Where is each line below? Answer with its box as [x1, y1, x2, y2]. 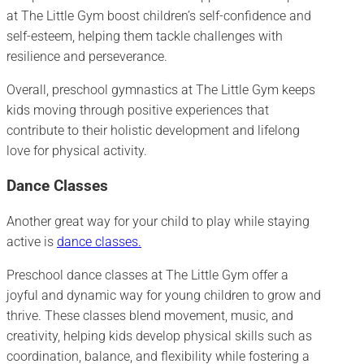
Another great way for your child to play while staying [6, 214, 310, 230]
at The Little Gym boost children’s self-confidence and [6, 7, 311, 24]
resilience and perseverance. [6, 48, 167, 64]
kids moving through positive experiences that [6, 102, 269, 118]
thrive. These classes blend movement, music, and [6, 308, 293, 324]
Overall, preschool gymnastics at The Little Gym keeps [6, 81, 315, 97]
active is [6, 234, 57, 250]
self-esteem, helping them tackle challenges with [6, 28, 283, 44]
